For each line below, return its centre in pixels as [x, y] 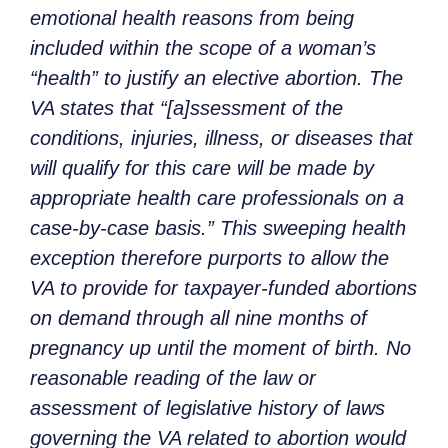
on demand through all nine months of [198, 318]
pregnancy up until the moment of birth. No [220, 348]
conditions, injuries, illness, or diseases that [221, 138]
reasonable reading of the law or [173, 378]
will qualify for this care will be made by [202, 168]
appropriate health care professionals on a [217, 198]
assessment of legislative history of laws [207, 408]
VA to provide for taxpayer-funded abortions [223, 288]
